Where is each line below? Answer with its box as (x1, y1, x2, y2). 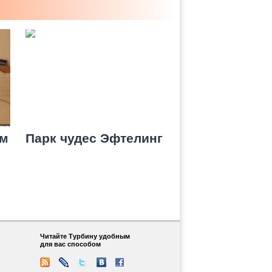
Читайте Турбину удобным (40, 233, 130, 240)
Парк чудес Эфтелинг (25, 131, 163, 145)
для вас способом (40, 240, 101, 248)
